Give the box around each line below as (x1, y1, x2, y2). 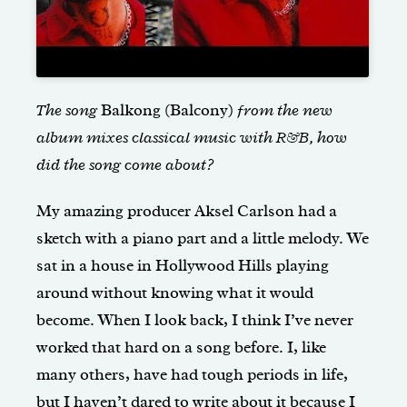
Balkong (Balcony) (101, 100, 233, 121)
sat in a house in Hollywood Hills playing (36, 255, 329, 276)
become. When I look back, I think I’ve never (36, 310, 353, 331)
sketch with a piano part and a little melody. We (36, 228, 369, 249)
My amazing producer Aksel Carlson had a (36, 201, 337, 222)
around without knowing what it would (36, 283, 313, 303)
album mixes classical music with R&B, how (36, 127, 347, 148)
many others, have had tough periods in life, (36, 364, 348, 385)
